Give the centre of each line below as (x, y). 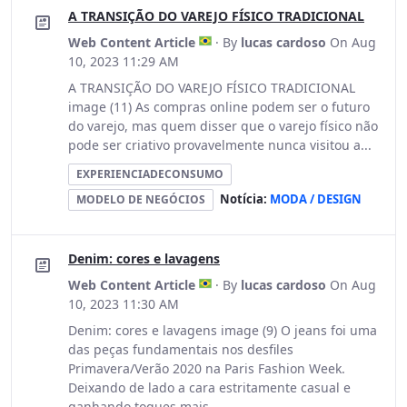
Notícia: (245, 199)
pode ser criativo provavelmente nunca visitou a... (220, 145)
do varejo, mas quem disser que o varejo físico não (223, 126)
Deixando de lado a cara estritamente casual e (209, 387)
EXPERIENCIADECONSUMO (150, 174)
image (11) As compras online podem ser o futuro (219, 107)
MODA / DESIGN (316, 199)
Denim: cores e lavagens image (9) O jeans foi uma (223, 330)
